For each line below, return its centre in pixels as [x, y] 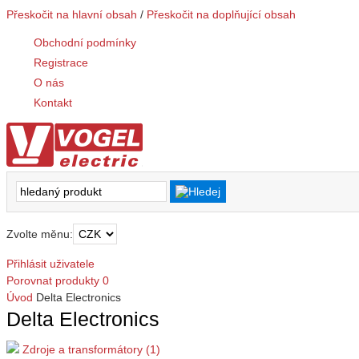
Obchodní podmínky [85, 42]
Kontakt [53, 102]
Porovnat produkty [53, 280]
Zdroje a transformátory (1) [91, 350]
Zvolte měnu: [40, 234]
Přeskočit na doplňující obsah [221, 14]
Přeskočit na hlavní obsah [72, 14]
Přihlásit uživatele [50, 263]
